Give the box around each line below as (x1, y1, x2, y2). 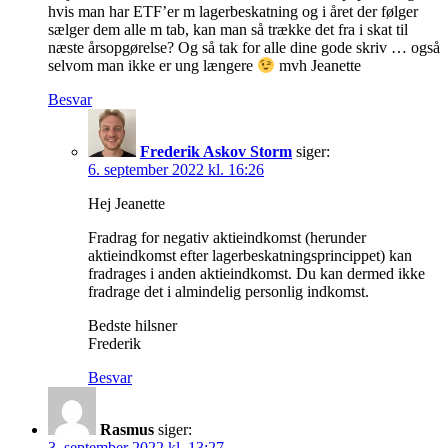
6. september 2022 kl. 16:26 (88, 161, 264, 179)
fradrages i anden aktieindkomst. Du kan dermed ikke (88, 265, 425, 283)
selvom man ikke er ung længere (48, 57, 257, 75)
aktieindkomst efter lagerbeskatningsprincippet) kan (88, 247, 412, 265)
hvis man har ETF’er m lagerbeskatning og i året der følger (48, 2, 418, 20)
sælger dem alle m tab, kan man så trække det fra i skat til (48, 20, 408, 38)
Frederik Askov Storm (140, 143, 292, 161)
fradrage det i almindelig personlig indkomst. (88, 283, 369, 301)
